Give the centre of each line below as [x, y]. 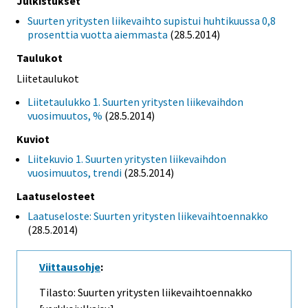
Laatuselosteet [56, 196]
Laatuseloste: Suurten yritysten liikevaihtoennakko [148, 216]
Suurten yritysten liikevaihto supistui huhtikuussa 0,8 [152, 21]
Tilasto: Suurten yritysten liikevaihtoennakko [146, 292]
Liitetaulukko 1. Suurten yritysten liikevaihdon [135, 101]
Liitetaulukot [48, 79]
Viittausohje [70, 266]
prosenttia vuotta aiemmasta [98, 35]
